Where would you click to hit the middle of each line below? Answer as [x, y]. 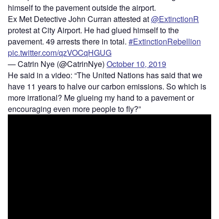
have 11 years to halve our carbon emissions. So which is [107, 87]
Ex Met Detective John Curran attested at [79, 19]
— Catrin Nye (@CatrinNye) [57, 64]
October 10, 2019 [136, 64]
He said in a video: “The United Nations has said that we [105, 75]
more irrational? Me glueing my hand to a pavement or [101, 98]
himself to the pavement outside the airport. [82, 8]
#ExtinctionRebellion [165, 42]
